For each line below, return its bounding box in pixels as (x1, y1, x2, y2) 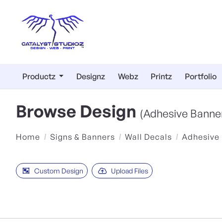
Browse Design (16, 100, 140, 121)
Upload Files (111, 166, 148, 175)
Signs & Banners (50, 131, 115, 142)
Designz (76, 71, 106, 82)
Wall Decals (125, 131, 172, 142)
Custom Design (34, 166, 83, 175)
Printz (151, 71, 172, 82)
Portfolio (184, 71, 217, 82)
